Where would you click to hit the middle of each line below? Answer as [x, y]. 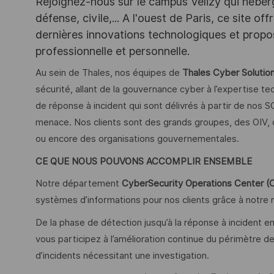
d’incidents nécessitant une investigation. [122, 255]
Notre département [79, 184]
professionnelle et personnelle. [113, 51]
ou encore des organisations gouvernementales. [137, 139]
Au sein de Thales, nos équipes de [109, 73]
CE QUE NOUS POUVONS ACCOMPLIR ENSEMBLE [144, 161]
